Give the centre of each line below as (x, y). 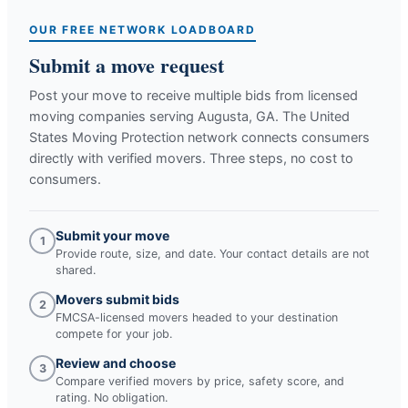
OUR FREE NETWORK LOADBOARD (143, 29)
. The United (312, 116)
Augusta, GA (236, 116)
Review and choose (116, 362)
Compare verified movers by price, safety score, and (200, 381)
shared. (76, 270)
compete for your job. (114, 333)
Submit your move (112, 235)
